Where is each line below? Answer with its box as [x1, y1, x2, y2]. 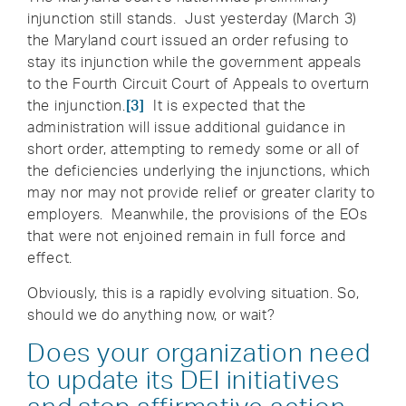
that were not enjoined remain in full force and [27, 227, 346, 245]
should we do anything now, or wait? [27, 305, 275, 324]
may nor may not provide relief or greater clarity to [27, 183, 375, 201]
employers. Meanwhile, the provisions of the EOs [27, 205, 368, 223]
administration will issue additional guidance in [27, 118, 346, 136]
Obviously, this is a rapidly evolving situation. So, [27, 284, 360, 302]
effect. [27, 248, 72, 266]
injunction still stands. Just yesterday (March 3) [27, 9, 358, 27]
